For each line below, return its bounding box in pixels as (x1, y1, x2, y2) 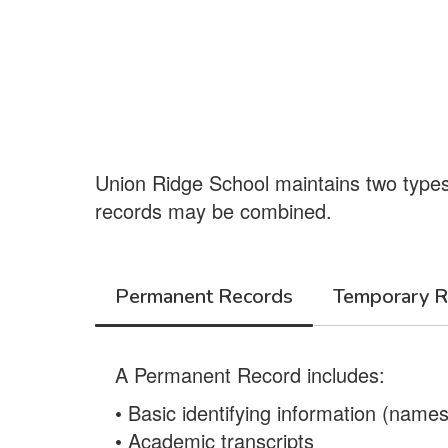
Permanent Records (115, 282, 293, 310)
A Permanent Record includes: (115, 360, 385, 389)
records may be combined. (95, 196, 332, 225)
